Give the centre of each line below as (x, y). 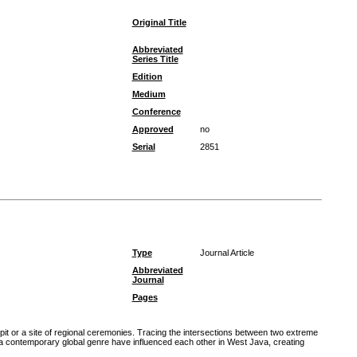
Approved (153, 129)
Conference (156, 112)
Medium (149, 94)
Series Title (155, 59)
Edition (147, 76)
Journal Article (227, 253)
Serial (143, 147)
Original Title (159, 22)
